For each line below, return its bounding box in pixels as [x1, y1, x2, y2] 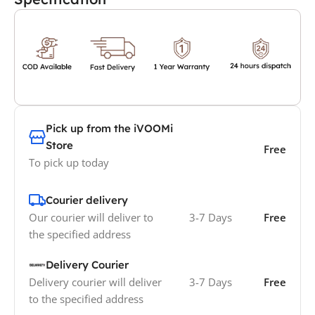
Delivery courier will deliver [29, 275, 162, 290]
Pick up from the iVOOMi [46, 122, 173, 136]
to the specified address [29, 292, 143, 307]
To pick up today [29, 155, 109, 170]
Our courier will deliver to [29, 210, 153, 225]
